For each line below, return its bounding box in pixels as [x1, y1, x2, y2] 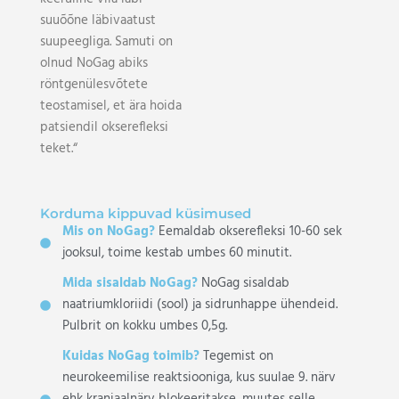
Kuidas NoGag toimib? [61, 346, 199, 367]
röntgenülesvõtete [39, 74, 148, 95]
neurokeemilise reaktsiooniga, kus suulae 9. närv [61, 367, 336, 388]
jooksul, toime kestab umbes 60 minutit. [61, 242, 291, 264]
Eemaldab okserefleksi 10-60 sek [154, 221, 342, 242]
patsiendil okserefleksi [39, 117, 168, 138]
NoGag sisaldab [197, 273, 289, 294]
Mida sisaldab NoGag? [61, 273, 198, 294]
